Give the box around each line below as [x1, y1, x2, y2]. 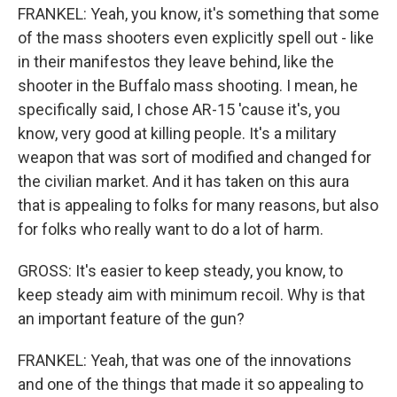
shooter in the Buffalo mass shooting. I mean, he [18, 76, 358, 96]
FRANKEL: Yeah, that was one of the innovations [18, 351, 352, 370]
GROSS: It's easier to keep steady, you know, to [18, 261, 343, 281]
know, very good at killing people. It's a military [18, 124, 337, 144]
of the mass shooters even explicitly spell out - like [18, 28, 374, 48]
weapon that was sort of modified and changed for [18, 148, 371, 167]
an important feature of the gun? [18, 309, 245, 329]
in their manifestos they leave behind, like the [18, 52, 334, 72]
